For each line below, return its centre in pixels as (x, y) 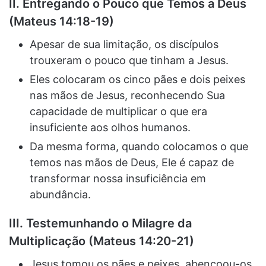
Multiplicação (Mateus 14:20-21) (102, 241)
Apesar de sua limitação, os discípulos (124, 44)
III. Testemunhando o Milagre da (100, 223)
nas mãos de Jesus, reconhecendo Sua (127, 95)
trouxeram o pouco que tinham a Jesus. (129, 60)
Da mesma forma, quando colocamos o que (139, 146)
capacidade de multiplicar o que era (118, 111)
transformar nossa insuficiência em (118, 178)
